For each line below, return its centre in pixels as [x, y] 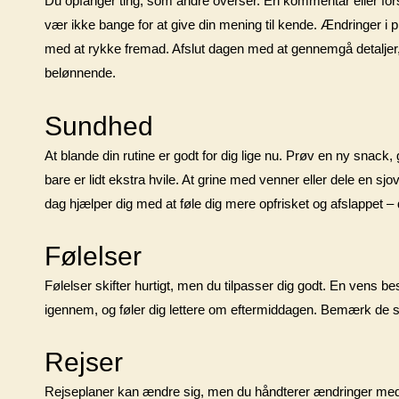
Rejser [84, 362]
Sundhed [99, 126]
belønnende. [80, 73]
